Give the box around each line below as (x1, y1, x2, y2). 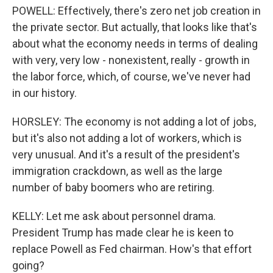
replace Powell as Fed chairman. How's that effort (12, 243, 252, 255)
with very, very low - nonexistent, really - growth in (12, 54, 250, 66)
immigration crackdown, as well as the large (12, 165, 222, 177)
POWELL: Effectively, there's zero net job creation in (12, 4, 261, 17)
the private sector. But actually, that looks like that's (12, 21, 257, 34)
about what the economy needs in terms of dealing (12, 37, 258, 50)
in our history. (12, 87, 77, 99)
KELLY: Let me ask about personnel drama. (12, 210, 216, 222)
